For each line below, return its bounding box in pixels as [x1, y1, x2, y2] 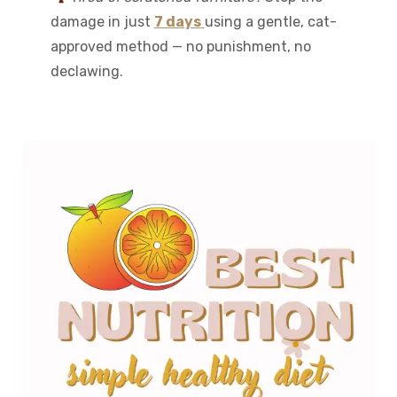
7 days [153, 12, 201, 30]
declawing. [50, 62, 123, 80]
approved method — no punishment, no [50, 37, 311, 55]
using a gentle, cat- [204, 12, 337, 30]
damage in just [50, 12, 154, 30]
